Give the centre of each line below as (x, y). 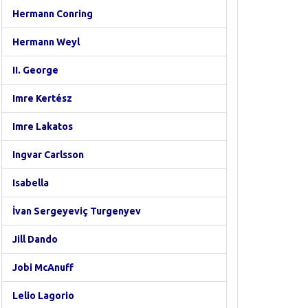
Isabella (31, 183)
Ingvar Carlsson (48, 155)
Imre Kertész (42, 98)
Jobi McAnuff (43, 267)
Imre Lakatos (43, 126)
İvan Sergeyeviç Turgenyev (77, 211)
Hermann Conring (53, 14)
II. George (35, 70)
